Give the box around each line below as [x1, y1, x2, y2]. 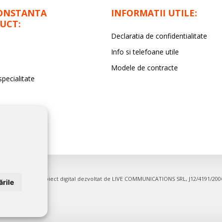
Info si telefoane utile [111, 47, 179, 56]
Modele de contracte [111, 63, 178, 72]
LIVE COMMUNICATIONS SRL [112, 175, 186, 182]
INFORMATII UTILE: [111, 7, 197, 19]
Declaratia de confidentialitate [111, 31, 207, 41]
